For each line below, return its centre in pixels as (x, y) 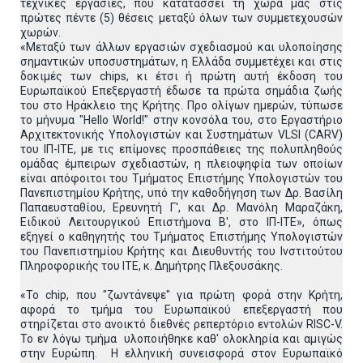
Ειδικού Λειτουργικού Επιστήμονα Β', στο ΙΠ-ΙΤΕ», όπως (181, 222)
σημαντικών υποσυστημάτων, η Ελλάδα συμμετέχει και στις (181, 62)
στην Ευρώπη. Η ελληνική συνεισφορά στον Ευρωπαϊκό (181, 353)
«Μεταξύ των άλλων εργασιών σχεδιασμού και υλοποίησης (181, 47)
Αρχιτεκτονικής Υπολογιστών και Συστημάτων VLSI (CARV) (181, 135)
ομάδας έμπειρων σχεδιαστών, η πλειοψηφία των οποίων (181, 164)
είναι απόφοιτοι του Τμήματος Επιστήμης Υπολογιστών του (181, 178)
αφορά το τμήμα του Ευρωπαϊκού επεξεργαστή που (181, 310)
